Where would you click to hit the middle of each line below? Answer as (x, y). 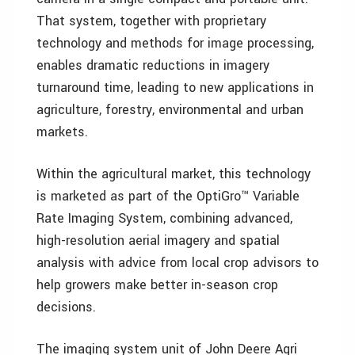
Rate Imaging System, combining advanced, (164, 218)
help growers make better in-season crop (157, 285)
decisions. (66, 307)
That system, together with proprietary (151, 21)
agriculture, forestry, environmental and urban (170, 110)
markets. (62, 132)
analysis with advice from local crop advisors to (177, 263)
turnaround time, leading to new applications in (175, 88)
